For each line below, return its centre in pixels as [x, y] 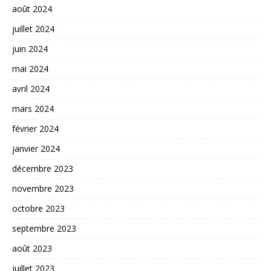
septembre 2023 [44, 229]
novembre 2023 [43, 189]
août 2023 [32, 249]
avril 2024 [31, 89]
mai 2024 [30, 69]
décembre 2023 [43, 169]
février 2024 [35, 129]
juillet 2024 [33, 29]
